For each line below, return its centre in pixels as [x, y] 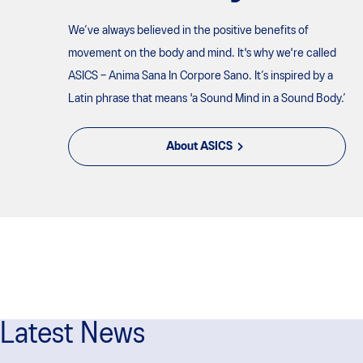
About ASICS [199, 147]
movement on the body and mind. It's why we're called [202, 53]
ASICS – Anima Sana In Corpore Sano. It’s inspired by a [201, 76]
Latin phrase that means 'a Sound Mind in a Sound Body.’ [207, 99]
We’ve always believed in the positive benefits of [188, 31]
